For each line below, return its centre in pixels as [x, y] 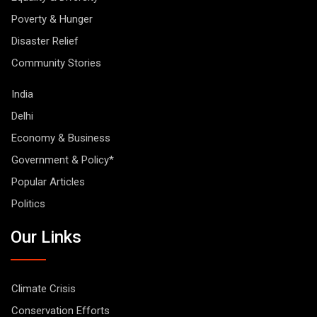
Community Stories [56, 63]
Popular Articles [48, 181]
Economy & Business [61, 138]
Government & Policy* [63, 160]
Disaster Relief [45, 41]
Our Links [46, 237]
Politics [28, 203]
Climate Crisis [44, 289]
